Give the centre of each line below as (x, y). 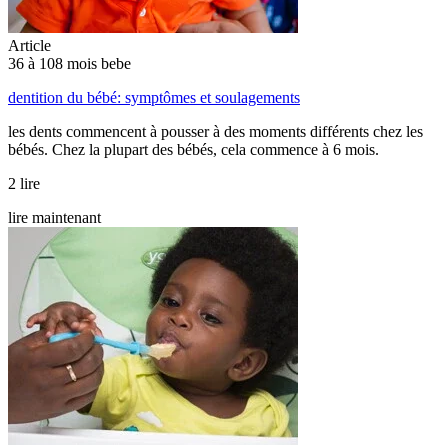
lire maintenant (54, 217)
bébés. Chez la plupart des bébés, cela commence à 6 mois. (193, 149)
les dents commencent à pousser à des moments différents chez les (215, 131)
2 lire (24, 183)
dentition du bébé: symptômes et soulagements (154, 97)
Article (29, 45)
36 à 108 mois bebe (69, 63)
